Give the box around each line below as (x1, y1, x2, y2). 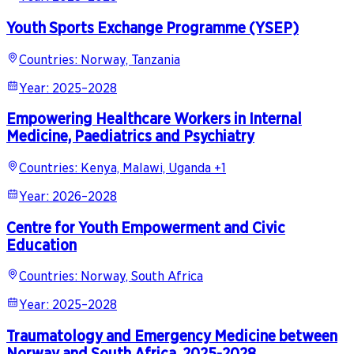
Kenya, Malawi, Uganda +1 (81, 160, 226, 176)
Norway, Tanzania (81, 51, 180, 67)
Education (6, 235, 77, 254)
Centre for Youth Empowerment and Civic (6, 218, 285, 236)
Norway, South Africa (81, 269, 203, 284)
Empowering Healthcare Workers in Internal (6, 110, 302, 128)
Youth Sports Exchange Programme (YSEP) (6, 18, 299, 36)
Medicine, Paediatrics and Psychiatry (6, 127, 254, 145)
